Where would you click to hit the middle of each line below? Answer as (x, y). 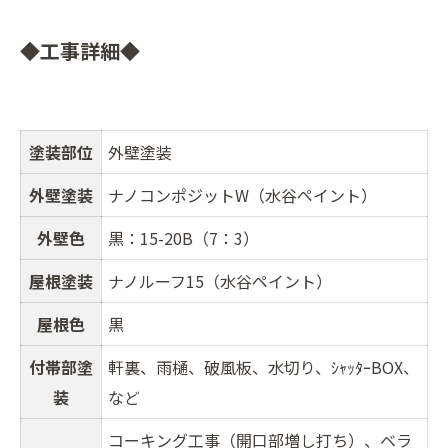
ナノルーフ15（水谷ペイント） (220, 281)
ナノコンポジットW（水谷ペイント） (242, 195)
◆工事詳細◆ (80, 51)
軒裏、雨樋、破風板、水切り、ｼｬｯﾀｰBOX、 (263, 367)
